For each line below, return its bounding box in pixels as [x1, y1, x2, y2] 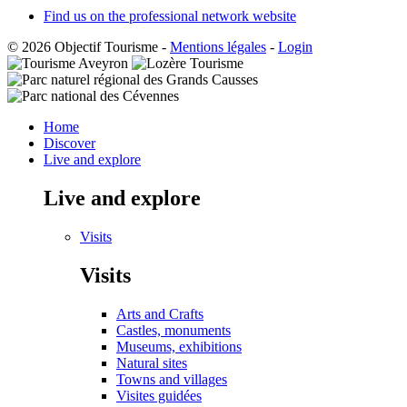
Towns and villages [116, 371, 227, 387]
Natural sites [116, 354, 187, 371]
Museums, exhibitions [116, 338, 242, 354]
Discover [44, 134, 95, 151]
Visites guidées [116, 387, 202, 403]
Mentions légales [170, 38, 266, 55]
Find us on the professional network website [44, 7, 296, 24]
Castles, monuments [116, 322, 231, 338]
